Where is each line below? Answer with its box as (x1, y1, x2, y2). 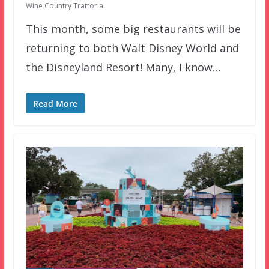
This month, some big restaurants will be (25, 22, 241, 36)
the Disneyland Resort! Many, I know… (25, 60, 221, 74)
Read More (32, 98, 77, 109)
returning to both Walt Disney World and (25, 41, 239, 55)
